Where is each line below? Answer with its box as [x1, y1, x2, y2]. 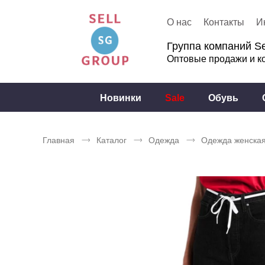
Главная [43, 135, 75, 145]
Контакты [203, 17, 244, 27]
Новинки [100, 92, 141, 103]
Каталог [96, 135, 127, 145]
